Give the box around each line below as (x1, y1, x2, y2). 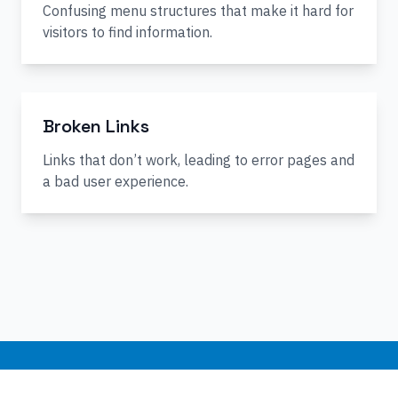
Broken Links (43, 115, 149, 138)
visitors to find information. (43, 23, 212, 41)
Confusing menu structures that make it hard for (43, 2, 354, 20)
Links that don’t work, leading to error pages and (43, 151, 354, 169)
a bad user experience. (43, 172, 188, 190)
